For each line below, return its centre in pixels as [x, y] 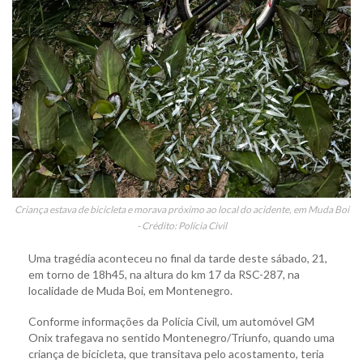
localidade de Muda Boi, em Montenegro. [130, 291]
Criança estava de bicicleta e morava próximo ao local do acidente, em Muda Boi [181, 210]
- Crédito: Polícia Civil [181, 226]
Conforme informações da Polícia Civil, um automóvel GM [171, 322]
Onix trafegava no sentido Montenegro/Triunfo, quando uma [181, 338]
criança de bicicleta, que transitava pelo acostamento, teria [176, 354]
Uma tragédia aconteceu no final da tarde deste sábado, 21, [178, 258]
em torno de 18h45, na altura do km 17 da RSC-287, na [164, 275]
